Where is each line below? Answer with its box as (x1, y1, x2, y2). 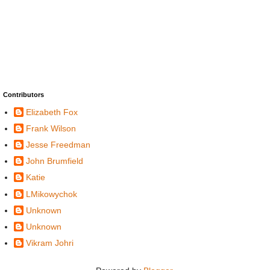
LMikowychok (26, 189, 77, 199)
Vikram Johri (26, 238, 74, 248)
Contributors (3, 91, 44, 98)
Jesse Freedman (26, 139, 90, 149)
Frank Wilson (26, 123, 76, 133)
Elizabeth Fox (26, 107, 78, 117)
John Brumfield (26, 156, 83, 166)
